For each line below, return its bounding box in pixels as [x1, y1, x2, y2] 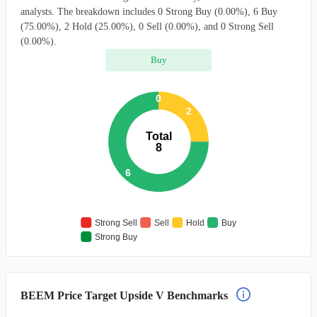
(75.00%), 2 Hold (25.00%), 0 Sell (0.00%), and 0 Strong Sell [21, 21, 274, 32]
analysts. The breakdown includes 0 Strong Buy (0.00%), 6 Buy [21, 6, 277, 17]
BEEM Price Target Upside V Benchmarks [21, 289, 228, 301]
